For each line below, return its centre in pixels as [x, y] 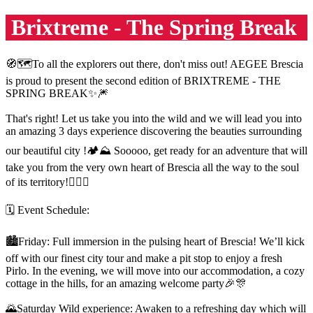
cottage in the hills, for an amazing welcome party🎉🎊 [126, 283]
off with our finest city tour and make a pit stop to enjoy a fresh [144, 258]
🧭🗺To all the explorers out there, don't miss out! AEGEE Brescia [154, 64]
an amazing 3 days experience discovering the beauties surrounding [154, 131]
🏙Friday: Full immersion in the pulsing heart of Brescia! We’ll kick [155, 241]
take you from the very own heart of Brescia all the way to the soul [152, 167]
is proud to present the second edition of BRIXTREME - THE [143, 80]
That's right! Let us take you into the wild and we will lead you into [154, 118]
